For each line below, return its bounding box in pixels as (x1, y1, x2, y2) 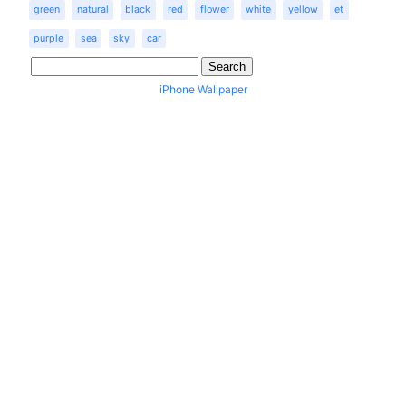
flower (199, 4, 229, 16)
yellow (287, 4, 318, 16)
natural (76, 4, 109, 16)
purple (34, 32, 64, 44)
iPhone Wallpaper (159, 82, 247, 97)
